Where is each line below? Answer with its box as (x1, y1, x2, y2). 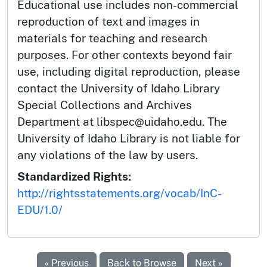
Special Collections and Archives (17, 98, 192, 111)
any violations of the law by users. (17, 148, 198, 162)
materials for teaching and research (17, 31, 207, 45)
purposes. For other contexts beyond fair (17, 48, 232, 61)
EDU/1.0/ (17, 203, 63, 216)
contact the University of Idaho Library (17, 81, 220, 95)
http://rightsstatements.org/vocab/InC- (17, 186, 222, 200)
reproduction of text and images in (17, 14, 200, 28)
